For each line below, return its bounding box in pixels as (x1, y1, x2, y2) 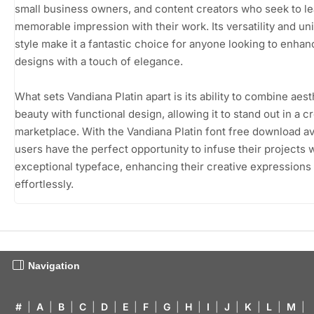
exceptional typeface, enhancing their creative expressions (15, 159, 311, 173)
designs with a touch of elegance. (15, 54, 183, 68)
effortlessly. (15, 177, 74, 191)
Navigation (28, 259, 80, 271)
